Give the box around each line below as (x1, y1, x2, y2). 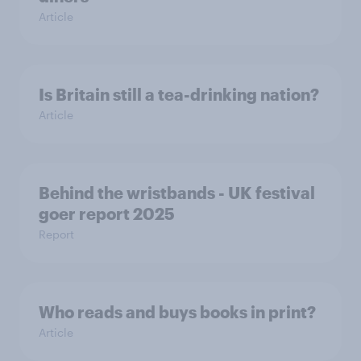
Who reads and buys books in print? (39, 302, 316, 322)
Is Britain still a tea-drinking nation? (39, 85, 319, 105)
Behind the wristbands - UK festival (39, 183, 315, 203)
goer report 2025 (39, 204, 175, 224)
